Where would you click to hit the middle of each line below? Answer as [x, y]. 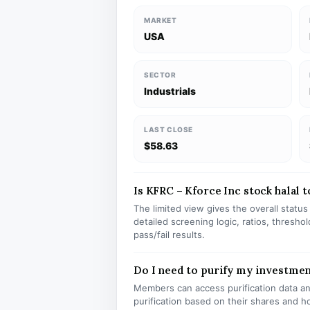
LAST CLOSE [168, 129]
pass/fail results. [169, 235]
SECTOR [160, 75]
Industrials [170, 91]
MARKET [161, 20]
